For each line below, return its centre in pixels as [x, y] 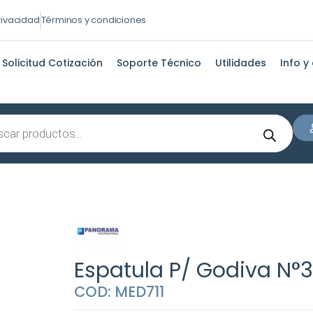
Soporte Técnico [159, 63]
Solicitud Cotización [53, 63]
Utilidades [241, 63]
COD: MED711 [119, 291]
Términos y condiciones [94, 20]
